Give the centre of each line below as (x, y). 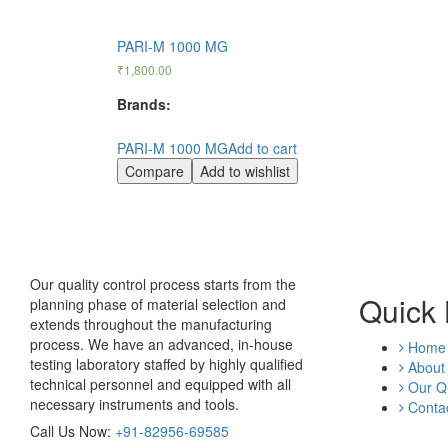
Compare (154, 170)
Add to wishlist (245, 170)
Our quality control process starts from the (163, 283)
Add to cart (262, 147)
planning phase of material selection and (158, 303)
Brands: (144, 103)
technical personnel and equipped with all (160, 383)
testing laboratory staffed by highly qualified (166, 363)
